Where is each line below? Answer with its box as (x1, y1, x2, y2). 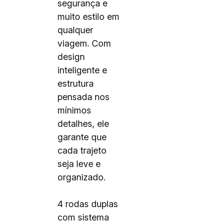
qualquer (57, 25, 93, 35)
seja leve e (57, 159, 101, 169)
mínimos (57, 105, 91, 115)
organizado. (57, 172, 106, 182)
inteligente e (57, 65, 107, 75)
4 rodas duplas (57, 199, 118, 209)
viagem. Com (57, 38, 111, 49)
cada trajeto (57, 145, 107, 156)
